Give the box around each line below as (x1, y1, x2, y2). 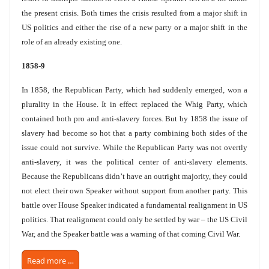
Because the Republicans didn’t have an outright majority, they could (22, 171, 247, 181)
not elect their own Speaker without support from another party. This (22, 186, 247, 195)
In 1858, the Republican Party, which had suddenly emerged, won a (22, 85, 247, 94)
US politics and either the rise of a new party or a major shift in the (22, 22, 247, 32)
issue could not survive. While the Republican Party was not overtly (22, 142, 247, 152)
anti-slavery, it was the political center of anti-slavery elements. (22, 157, 247, 166)
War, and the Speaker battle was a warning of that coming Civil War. (22, 229, 240, 238)
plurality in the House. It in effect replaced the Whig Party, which (22, 99, 247, 109)
